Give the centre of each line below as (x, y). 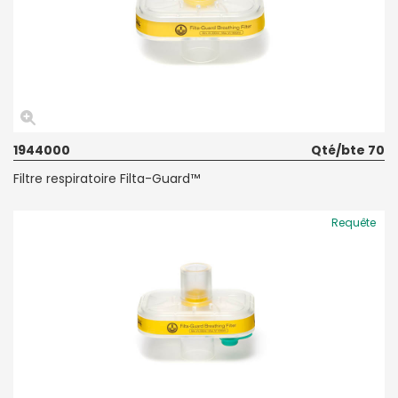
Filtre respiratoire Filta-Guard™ (107, 178)
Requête (354, 222)
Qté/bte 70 (348, 150)
